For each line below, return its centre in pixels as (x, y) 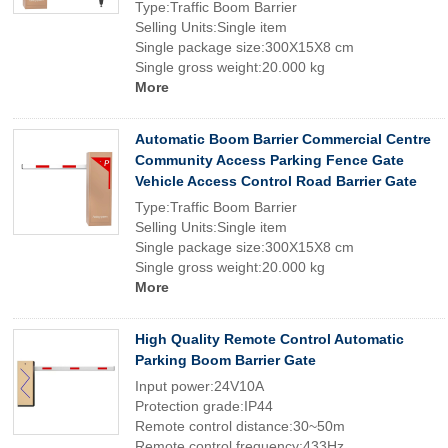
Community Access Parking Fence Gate (269, 160)
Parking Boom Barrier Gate (225, 360)
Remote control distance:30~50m (240, 426)
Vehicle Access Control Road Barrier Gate (276, 181)
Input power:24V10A (199, 386)
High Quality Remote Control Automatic (269, 339)
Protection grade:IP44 (204, 406)
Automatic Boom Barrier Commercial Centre (283, 139)
